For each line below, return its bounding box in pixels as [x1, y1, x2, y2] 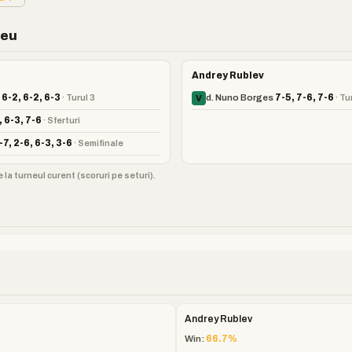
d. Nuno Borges [206, 93, 275, 102]
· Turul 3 [62, 93, 95, 102]
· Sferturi [43, 115, 80, 125]
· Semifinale [74, 138, 123, 148]
